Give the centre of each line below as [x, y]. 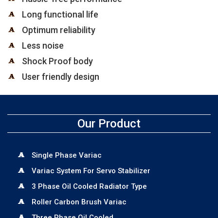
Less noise [43, 45]
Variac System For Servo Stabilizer [91, 171]
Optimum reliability [59, 30]
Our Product [109, 124]
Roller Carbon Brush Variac [79, 202]
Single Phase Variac [67, 155]
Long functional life [60, 14]
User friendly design [61, 77]
